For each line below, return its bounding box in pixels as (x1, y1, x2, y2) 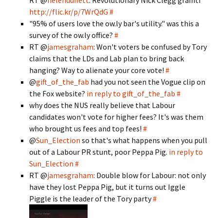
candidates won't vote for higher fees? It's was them (29, 112, 203, 122)
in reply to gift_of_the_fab (87, 89, 175, 98)
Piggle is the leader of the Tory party (29, 194, 153, 203)
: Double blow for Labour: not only (93, 170, 206, 180)
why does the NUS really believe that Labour (29, 100, 175, 110)
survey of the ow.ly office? (29, 30, 114, 40)
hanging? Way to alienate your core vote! (29, 65, 165, 75)
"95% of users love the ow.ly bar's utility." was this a (29, 18, 199, 28)
